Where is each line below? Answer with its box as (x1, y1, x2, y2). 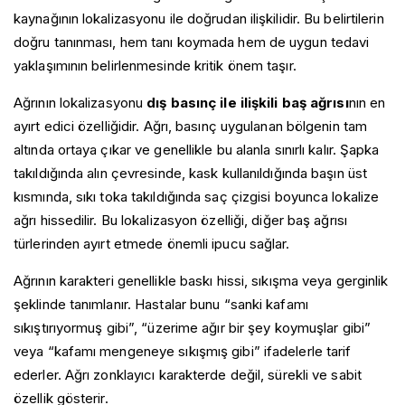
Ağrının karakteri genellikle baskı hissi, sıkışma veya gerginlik (14, 271, 389, 289)
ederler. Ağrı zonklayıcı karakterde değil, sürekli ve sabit (14, 365, 362, 383)
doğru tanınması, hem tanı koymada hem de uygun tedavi (14, 33, 370, 51)
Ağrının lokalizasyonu (14, 93, 147, 111)
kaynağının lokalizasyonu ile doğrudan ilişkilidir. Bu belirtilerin (14, 9, 384, 27)
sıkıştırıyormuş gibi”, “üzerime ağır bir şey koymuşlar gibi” (14, 318, 371, 336)
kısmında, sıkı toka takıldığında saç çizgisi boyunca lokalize (14, 187, 380, 205)
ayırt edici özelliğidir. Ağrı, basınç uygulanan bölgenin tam (14, 117, 368, 135)
